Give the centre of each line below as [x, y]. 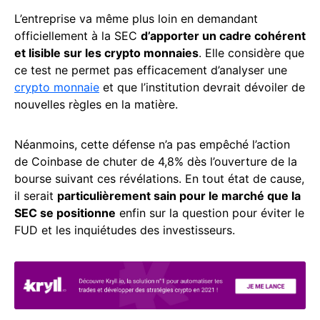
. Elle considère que [251, 53]
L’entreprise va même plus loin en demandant [136, 19]
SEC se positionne [65, 213]
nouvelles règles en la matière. [96, 105]
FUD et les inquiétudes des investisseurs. [125, 230]
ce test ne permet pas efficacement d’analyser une [151, 70]
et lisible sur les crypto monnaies [106, 53]
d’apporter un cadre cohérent [223, 36]
